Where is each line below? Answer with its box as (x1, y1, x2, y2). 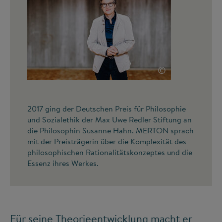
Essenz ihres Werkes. (27, 158, 99, 169)
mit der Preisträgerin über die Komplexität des (27, 136, 186, 147)
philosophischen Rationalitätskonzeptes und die (27, 147, 192, 158)
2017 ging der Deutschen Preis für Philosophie (27, 103, 186, 114)
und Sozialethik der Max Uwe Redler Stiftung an (27, 114, 192, 125)
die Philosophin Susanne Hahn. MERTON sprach (27, 125, 194, 136)
